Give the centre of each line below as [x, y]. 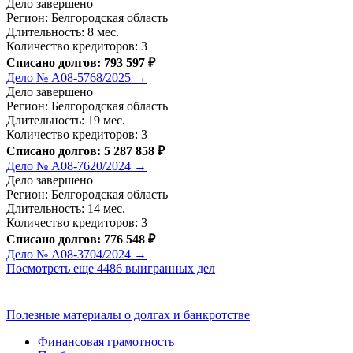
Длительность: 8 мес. [63, 32]
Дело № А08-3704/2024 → [76, 255]
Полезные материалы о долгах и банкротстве [128, 315]
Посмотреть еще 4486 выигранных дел [111, 269]
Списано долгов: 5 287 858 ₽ [85, 151]
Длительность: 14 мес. [66, 209]
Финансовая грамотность [106, 342]
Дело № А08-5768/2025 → [76, 78]
